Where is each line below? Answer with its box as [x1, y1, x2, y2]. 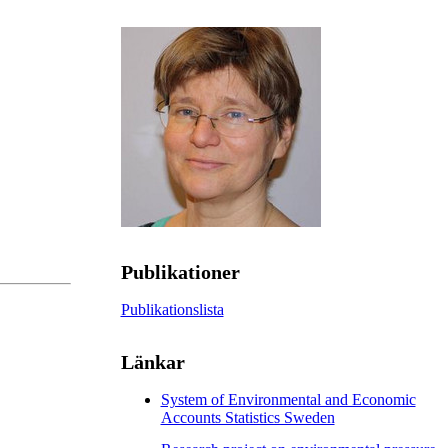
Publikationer [120, 261, 240, 284]
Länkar [120, 351, 185, 374]
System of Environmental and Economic [160, 390, 416, 408]
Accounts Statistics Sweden [160, 408, 335, 426]
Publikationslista [120, 301, 224, 319]
